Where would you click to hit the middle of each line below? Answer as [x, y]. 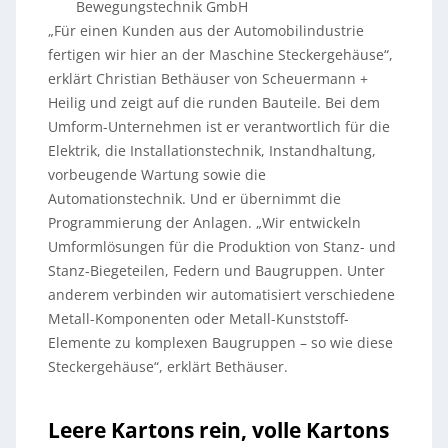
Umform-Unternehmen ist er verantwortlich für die [218, 126]
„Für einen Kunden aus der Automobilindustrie [205, 30]
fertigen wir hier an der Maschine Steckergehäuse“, [220, 54]
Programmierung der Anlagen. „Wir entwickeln [204, 222]
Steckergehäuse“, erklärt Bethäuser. [167, 366]
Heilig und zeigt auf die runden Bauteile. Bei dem [213, 102]
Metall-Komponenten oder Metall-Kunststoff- [198, 318]
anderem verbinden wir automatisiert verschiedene [221, 294]
